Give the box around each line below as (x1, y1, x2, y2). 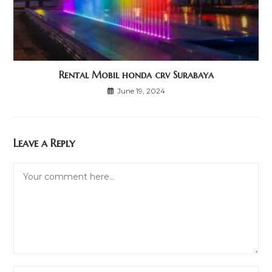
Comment (13, 164, 58, 175)
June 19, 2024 (117, 86, 165, 96)
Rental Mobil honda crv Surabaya (58, 69, 214, 81)
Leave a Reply (13, 136, 75, 151)
